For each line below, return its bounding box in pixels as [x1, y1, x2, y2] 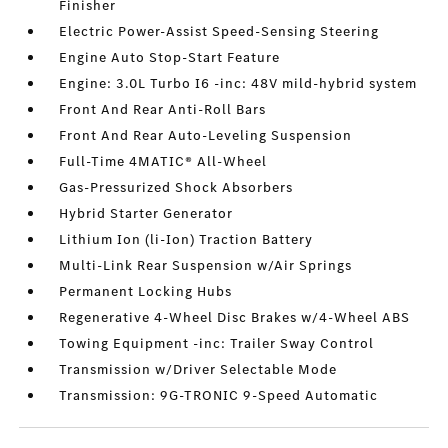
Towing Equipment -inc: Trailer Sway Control [59, 334, 375, 353]
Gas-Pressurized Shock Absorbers [59, 178, 294, 197]
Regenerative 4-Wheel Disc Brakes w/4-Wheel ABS [59, 308, 411, 327]
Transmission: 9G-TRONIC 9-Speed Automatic [59, 386, 379, 405]
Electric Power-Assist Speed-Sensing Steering [59, 22, 380, 41]
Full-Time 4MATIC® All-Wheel [59, 152, 268, 171]
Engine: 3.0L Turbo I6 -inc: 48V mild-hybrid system [59, 74, 418, 93]
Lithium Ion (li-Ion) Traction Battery [59, 230, 314, 249]
